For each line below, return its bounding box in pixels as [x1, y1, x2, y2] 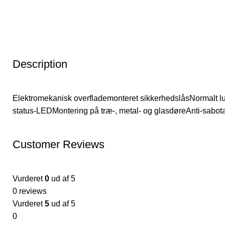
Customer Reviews [13, 138, 104, 151]
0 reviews [13, 187, 47, 195]
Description [13, 58, 67, 70]
